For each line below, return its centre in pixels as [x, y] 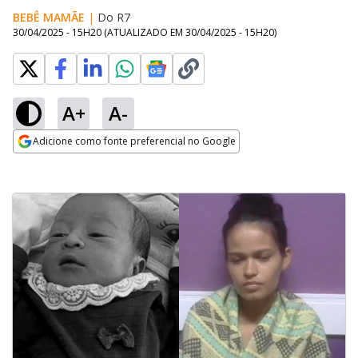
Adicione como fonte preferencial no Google [134, 141]
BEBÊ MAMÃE [49, 17]
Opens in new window [78, 163]
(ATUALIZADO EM [145, 32]
